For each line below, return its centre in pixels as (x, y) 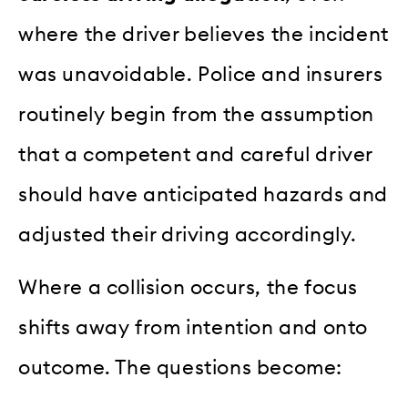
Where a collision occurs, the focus (189, 288)
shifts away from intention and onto (194, 328)
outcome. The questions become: (181, 368)
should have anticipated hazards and (204, 194)
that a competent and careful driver (196, 154)
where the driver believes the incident (204, 34)
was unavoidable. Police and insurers (201, 74)
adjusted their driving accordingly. (188, 235)
